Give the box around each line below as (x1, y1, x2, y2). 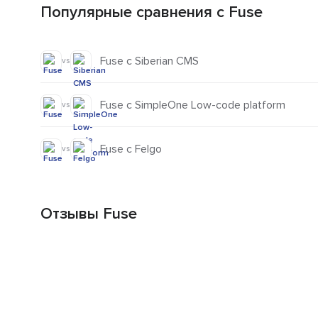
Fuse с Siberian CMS (100, 53, 199, 68)
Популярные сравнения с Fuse (40, 3, 263, 23)
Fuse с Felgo (100, 142, 162, 157)
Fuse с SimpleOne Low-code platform (100, 97, 285, 112)
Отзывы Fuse (40, 204, 137, 224)
